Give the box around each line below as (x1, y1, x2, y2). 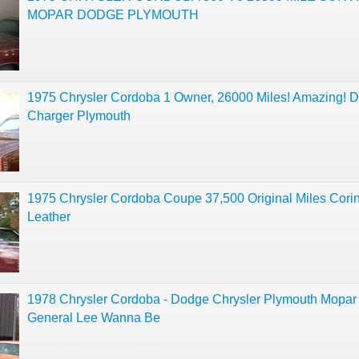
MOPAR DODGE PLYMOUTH (27, 8, 199, 22)
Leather (27, 210, 71, 224)
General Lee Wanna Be (27, 311, 160, 325)
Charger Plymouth (27, 109, 131, 123)
